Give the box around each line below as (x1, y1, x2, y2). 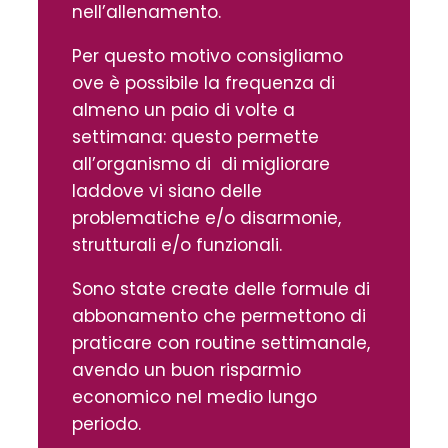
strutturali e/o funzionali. (72, 232, 282, 257)
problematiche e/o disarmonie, (72, 205, 341, 230)
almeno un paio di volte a (72, 97, 295, 122)
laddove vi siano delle (72, 178, 262, 203)
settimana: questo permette (72, 124, 319, 149)
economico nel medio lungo (72, 384, 317, 409)
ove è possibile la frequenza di (72, 70, 335, 95)
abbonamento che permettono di (72, 303, 366, 328)
